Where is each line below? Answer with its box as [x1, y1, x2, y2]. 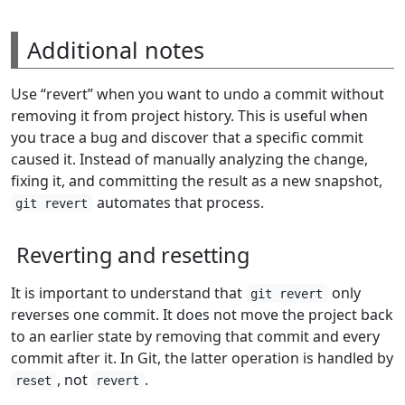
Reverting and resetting [16, 240, 250, 269]
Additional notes [27, 33, 204, 65]
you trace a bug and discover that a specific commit [11, 127, 363, 147]
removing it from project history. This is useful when [11, 105, 368, 126]
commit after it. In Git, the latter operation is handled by [11, 347, 393, 368]
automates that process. [92, 192, 264, 212]
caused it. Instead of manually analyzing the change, [11, 148, 368, 169]
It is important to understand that [11, 282, 246, 303]
